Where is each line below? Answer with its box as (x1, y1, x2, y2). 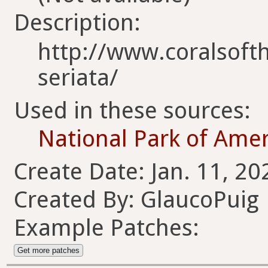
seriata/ (38, 63, 118, 91)
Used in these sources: (14, 97, 251, 124)
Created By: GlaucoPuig (14, 186, 259, 214)
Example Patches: (14, 214, 199, 242)
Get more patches (17, 246, 80, 255)
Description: (14, 8, 141, 36)
